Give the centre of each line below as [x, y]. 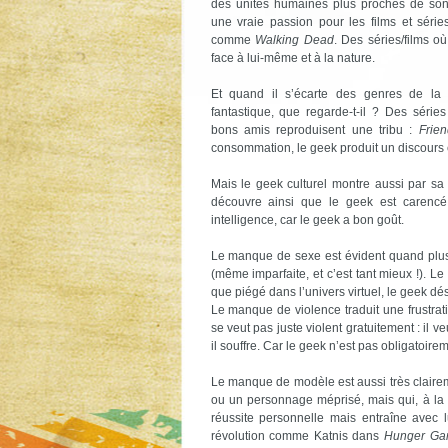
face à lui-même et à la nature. [292, 58]
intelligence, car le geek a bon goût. [307, 220]
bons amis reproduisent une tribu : [314, 130]
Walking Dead [294, 40]
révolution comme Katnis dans [297, 436]
